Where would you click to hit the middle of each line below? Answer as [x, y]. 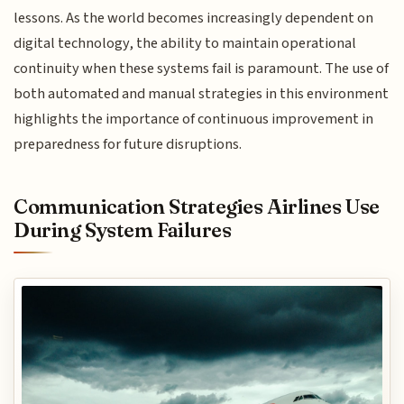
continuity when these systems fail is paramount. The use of [202, 68]
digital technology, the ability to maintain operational [185, 43]
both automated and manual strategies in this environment [202, 93]
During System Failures [123, 230]
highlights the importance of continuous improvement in [194, 119]
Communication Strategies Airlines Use [197, 207]
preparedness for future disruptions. [128, 144]
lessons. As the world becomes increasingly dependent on [194, 18]
